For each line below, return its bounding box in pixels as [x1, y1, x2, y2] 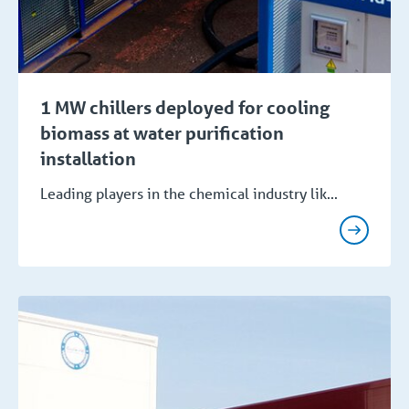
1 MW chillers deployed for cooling [40, 96, 330, 119]
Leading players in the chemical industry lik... [40, 183, 338, 203]
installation [40, 147, 136, 170]
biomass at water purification [40, 121, 284, 144]
